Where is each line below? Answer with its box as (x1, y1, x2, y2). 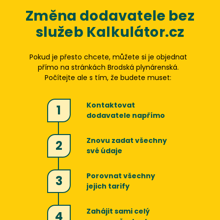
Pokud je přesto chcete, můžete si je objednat (29, 52, 187, 62)
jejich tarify (86, 181, 130, 191)
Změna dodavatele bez (26, 6, 194, 26)
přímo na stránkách (37, 62, 106, 72)
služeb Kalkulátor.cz (35, 23, 185, 42)
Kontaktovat (86, 100, 135, 110)
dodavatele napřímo (86, 110, 165, 120)
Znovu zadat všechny (86, 136, 167, 145)
